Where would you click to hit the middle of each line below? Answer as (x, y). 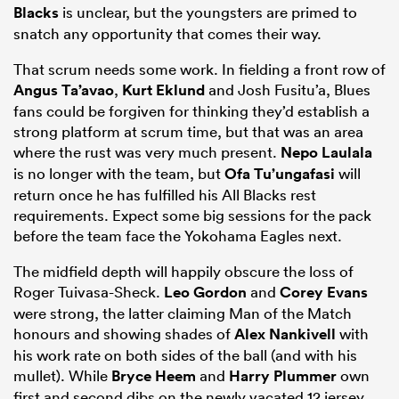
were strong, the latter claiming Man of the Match (183, 313)
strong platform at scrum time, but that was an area (188, 132)
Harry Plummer (283, 376)
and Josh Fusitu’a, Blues (288, 90)
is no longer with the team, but (119, 174)
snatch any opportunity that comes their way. (167, 34)
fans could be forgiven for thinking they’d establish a (191, 111)
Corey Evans (324, 293)
